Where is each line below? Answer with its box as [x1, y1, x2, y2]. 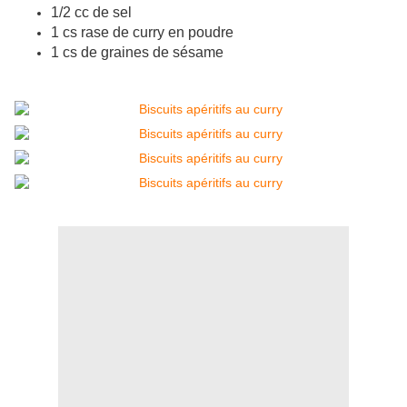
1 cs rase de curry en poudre [51, 25, 233, 41]
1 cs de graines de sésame [51, 45, 227, 61]
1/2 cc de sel [51, 5, 132, 21]
